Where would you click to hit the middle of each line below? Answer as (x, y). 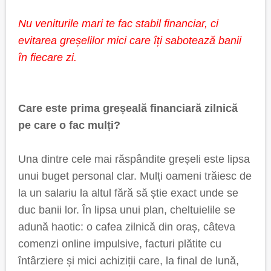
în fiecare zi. (47, 57)
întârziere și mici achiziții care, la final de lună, (129, 261)
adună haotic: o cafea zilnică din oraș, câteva (127, 227)
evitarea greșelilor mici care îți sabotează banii (130, 41)
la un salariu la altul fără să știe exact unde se (128, 193)
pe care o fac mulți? (69, 125)
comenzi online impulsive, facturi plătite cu (120, 244)
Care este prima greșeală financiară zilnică (128, 108)
